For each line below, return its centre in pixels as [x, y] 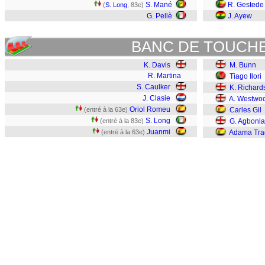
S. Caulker [153, 87]
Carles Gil [245, 110]
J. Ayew [240, 16]
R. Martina [164, 76]
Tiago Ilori [245, 76]
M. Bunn [243, 65]
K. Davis [157, 65]
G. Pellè [159, 16]
